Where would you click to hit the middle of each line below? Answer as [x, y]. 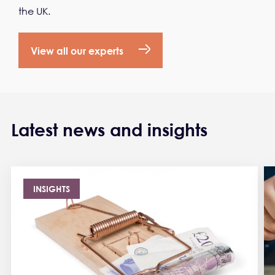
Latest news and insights [109, 130]
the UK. [34, 11]
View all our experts [77, 50]
